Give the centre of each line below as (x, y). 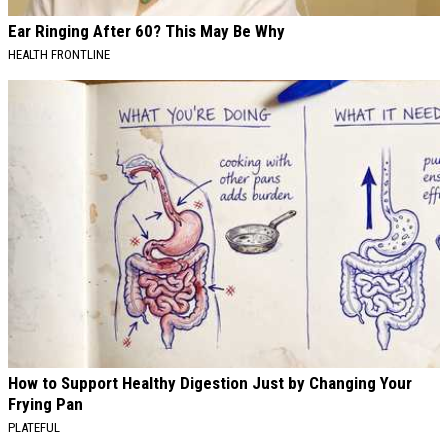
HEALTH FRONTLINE (59, 54)
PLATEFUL (34, 427)
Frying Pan (45, 403)
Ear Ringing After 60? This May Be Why (146, 30)
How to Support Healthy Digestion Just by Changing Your (210, 382)
